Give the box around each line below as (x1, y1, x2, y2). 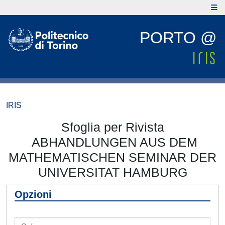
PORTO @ (140, 29, 216, 47)
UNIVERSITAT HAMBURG (38, 165, 187, 179)
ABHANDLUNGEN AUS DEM (28, 135, 197, 149)
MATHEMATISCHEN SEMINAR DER (9, 150, 216, 164)
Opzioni (15, 189, 52, 200)
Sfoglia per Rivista (61, 120, 164, 134)
